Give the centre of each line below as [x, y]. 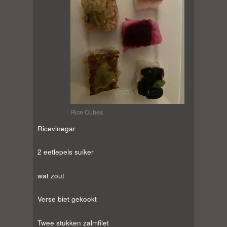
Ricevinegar [56, 128]
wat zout [51, 175]
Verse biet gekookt [67, 199]
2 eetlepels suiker [66, 152]
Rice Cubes [87, 112]
